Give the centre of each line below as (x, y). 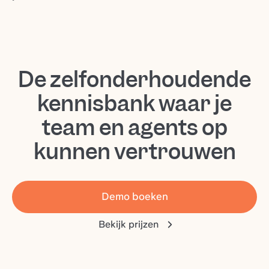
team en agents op (134, 127)
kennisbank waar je (134, 103)
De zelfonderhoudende (134, 79)
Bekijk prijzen (128, 224)
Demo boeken (134, 197)
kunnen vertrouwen (134, 151)
